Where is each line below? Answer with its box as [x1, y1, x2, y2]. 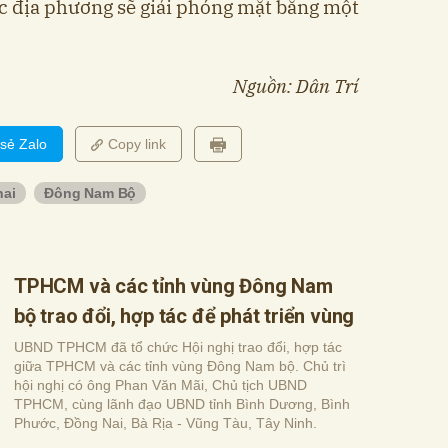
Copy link [108, 135, 166, 152]
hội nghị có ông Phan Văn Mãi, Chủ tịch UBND [14, 376, 307, 393]
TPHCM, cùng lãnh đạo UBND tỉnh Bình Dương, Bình [14, 395, 350, 412]
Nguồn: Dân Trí [233, 73, 359, 98]
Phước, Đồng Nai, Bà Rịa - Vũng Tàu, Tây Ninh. [14, 414, 317, 431]
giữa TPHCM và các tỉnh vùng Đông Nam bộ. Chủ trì [14, 357, 346, 374]
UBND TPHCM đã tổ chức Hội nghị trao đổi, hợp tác [14, 338, 342, 355]
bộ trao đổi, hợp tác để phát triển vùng [14, 303, 355, 328]
